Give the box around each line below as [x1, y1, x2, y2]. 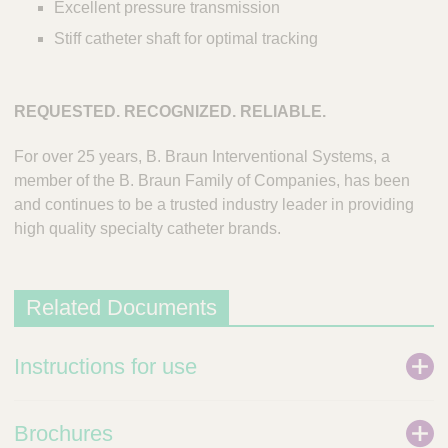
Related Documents [26, 295, 217, 321]
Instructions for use [14, 353, 197, 379]
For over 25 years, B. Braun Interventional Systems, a [14, 148, 390, 165]
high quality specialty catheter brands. [14, 220, 281, 237]
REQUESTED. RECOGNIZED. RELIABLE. [14, 103, 326, 121]
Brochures [14, 420, 113, 446]
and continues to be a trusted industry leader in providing [14, 196, 414, 213]
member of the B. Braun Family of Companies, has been [14, 172, 410, 189]
